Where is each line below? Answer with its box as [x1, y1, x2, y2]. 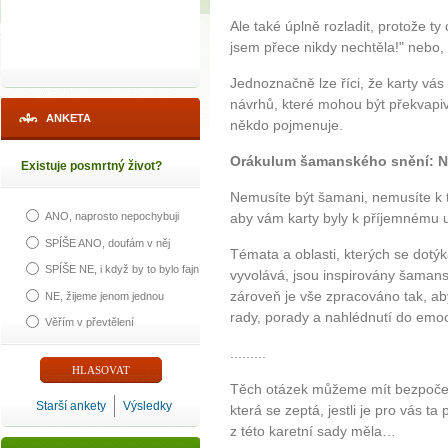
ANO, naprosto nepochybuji [45, 210, 179, 223]
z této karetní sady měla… [230, 423, 396, 440]
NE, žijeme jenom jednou [45, 289, 164, 302]
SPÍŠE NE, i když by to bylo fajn [45, 263, 199, 276]
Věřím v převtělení [45, 315, 134, 328]
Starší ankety [36, 399, 106, 413]
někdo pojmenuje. [230, 117, 343, 134]
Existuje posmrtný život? [21, 159, 162, 173]
